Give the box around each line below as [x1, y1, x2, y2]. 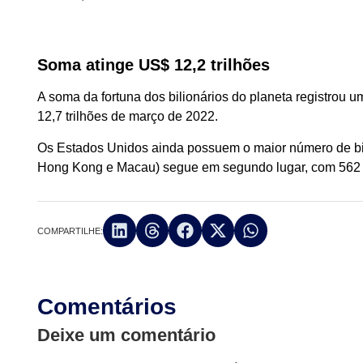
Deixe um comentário [37, 324, 216, 345]
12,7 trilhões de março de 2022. [37, 109, 219, 124]
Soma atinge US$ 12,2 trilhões [37, 56, 271, 75]
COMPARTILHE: [37, 226, 104, 237]
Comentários [37, 293, 177, 319]
